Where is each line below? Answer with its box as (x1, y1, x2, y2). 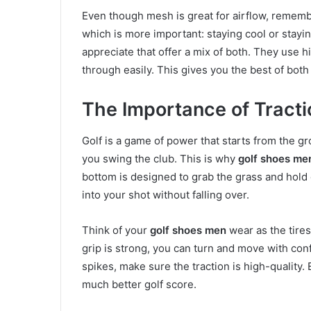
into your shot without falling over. (82, 187, 249, 201)
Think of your (82, 223, 150, 237)
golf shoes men (150, 223, 226, 237)
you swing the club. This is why (82, 151, 238, 165)
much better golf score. (82, 277, 196, 291)
